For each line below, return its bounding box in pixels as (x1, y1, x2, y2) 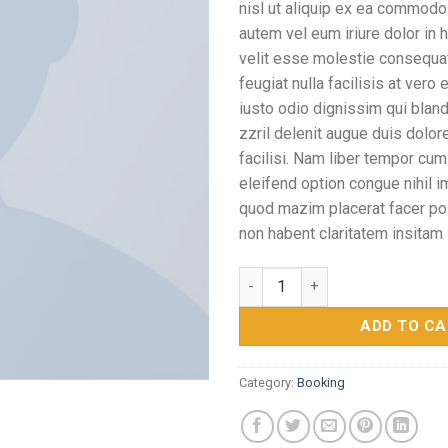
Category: (239, 374, 297, 390)
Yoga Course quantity (238, 268, 387, 286)
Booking (297, 374, 345, 390)
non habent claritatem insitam (239, 223, 443, 243)
